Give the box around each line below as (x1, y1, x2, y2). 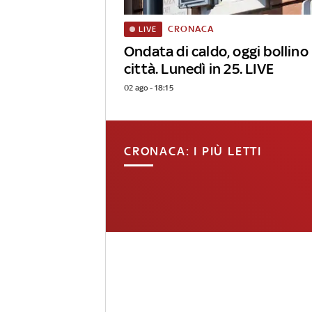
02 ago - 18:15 (124, 83, 173, 93)
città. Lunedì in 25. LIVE (124, 60, 274, 78)
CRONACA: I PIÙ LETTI (124, 144, 262, 159)
